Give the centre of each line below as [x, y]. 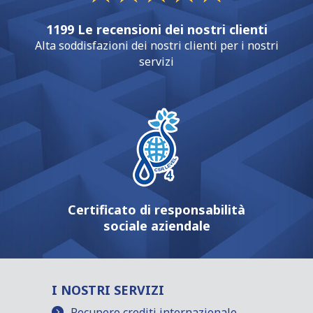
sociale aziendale [156, 226]
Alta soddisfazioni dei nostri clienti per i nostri [156, 46]
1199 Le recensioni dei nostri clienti [156, 30]
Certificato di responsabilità [156, 210]
